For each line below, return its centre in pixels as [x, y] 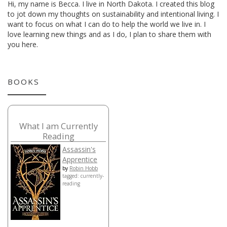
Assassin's [79, 149]
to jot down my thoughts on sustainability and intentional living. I [113, 14]
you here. [23, 45]
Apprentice [80, 160]
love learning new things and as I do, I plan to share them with [109, 34]
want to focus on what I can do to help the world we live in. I [107, 24]
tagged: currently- [83, 176]
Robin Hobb [84, 168]
